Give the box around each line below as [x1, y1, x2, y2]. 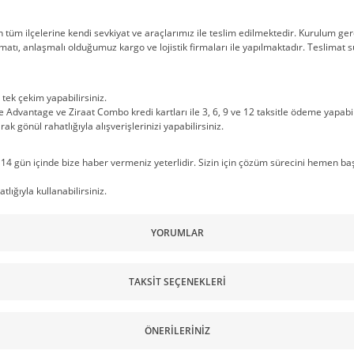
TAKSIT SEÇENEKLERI [128, 274, 226, 288]
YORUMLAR [150, 225, 204, 239]
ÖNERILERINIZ [144, 323, 210, 337]
